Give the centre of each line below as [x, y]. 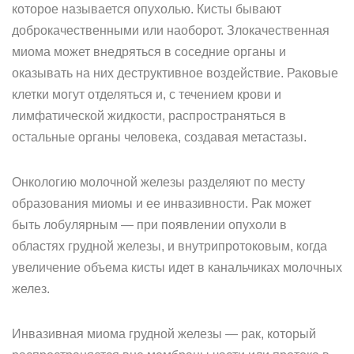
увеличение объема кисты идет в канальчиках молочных [177, 267]
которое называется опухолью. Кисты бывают [147, 9]
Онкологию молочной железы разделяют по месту [158, 182]
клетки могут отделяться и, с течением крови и [147, 94]
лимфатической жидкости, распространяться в [149, 116]
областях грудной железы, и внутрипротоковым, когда [169, 246]
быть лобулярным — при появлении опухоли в [149, 225]
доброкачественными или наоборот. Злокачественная [171, 30]
